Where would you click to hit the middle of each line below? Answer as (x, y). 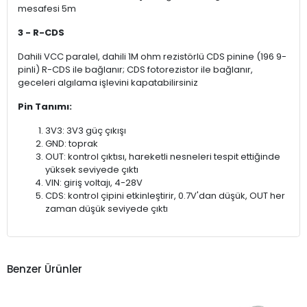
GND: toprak (72, 143)
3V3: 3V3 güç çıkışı (86, 130)
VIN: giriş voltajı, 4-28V (94, 182)
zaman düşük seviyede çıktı (107, 208)
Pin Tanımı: (45, 106)
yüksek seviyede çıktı (92, 169)
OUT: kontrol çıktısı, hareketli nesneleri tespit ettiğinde (163, 156)
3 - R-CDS (41, 32)
